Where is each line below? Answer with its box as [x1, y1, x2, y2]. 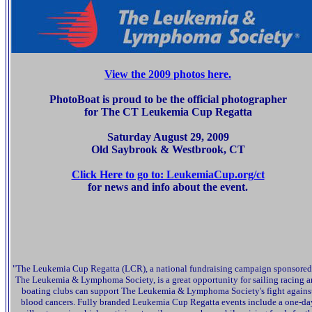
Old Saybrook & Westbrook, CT [91, 143, 245, 155]
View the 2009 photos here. [104, 68, 231, 80]
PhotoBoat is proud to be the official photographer [49, 93, 287, 105]
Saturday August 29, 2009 [107, 131, 229, 143]
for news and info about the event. [88, 181, 248, 193]
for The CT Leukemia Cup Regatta [84, 106, 252, 118]
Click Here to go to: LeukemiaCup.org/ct [71, 169, 265, 180]
